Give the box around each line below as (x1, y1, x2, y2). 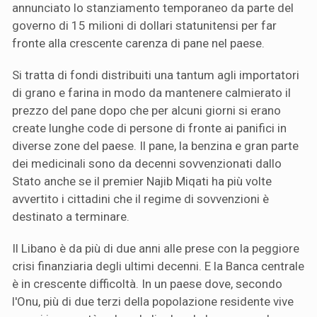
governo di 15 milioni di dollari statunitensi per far (12, 18, 277, 33)
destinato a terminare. (12, 209, 129, 224)
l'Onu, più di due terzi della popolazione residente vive (12, 294, 294, 309)
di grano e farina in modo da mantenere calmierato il (12, 86, 291, 100)
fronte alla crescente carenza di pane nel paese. (12, 36, 265, 51)
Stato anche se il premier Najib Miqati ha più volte (12, 174, 272, 189)
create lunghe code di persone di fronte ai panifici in (12, 121, 287, 136)
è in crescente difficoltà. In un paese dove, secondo (12, 277, 282, 292)
